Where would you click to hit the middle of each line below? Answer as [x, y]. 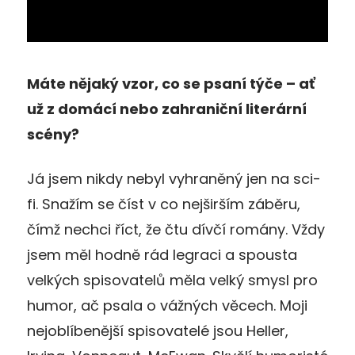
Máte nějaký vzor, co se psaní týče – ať [171, 83]
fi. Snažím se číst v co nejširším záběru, [164, 204]
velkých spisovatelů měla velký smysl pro [172, 280]
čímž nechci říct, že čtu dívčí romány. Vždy [176, 229]
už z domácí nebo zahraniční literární [167, 109]
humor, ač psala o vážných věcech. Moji [167, 305]
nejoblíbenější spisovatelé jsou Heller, [158, 330]
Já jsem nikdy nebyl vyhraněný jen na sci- [174, 178]
